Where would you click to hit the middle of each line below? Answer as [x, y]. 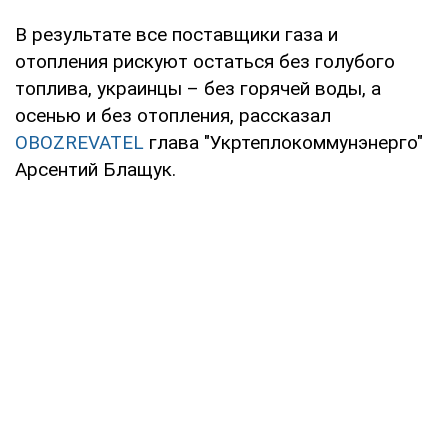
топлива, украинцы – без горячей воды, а [198, 88]
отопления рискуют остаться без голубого [205, 61]
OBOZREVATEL [79, 142]
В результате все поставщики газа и [176, 34]
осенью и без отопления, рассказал [173, 115]
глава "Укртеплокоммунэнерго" [283, 142]
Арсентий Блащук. [95, 169]
